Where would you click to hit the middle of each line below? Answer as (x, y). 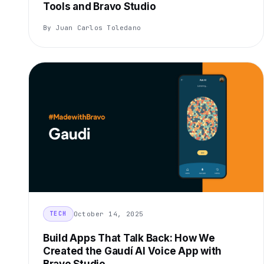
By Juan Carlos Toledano (92, 28)
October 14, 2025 (108, 214)
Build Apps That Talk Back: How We (129, 238)
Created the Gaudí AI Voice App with (133, 251)
